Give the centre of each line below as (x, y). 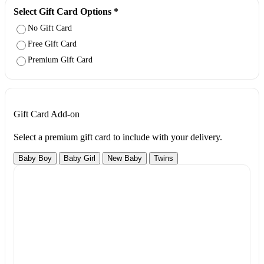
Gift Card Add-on (47, 114)
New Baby (125, 159)
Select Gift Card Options (64, 11)
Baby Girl (80, 159)
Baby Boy (35, 159)
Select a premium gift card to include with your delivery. (118, 137)
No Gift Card (50, 28)
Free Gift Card (52, 44)
